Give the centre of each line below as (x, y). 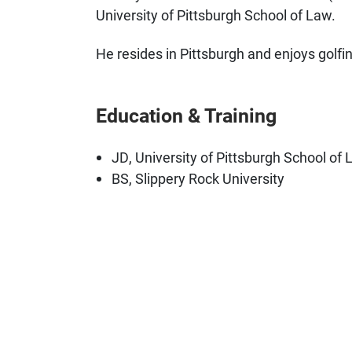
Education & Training (186, 115)
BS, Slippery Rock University (198, 178)
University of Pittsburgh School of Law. (216, 15)
